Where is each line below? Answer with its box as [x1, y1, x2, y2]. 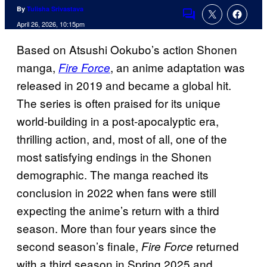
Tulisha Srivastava [27, 4, 83, 14]
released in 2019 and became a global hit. [17, 77, 231, 94]
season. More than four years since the [17, 220, 216, 237]
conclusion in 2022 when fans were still [17, 184, 216, 201]
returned [193, 238, 239, 254]
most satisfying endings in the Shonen [17, 148, 212, 165]
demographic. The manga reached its [17, 166, 209, 183]
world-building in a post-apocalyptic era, [17, 113, 219, 129]
